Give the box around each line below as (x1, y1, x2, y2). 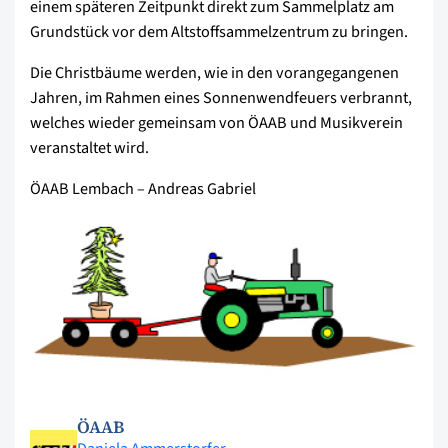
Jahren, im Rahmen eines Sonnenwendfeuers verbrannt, (30, 86, 412, 110)
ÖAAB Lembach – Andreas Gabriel (30, 177, 256, 201)
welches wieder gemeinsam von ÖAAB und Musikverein (30, 111, 403, 135)
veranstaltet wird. (30, 136, 149, 160)
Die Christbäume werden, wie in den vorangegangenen (30, 61, 399, 85)
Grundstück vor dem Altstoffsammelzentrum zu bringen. (30, 20, 408, 44)
